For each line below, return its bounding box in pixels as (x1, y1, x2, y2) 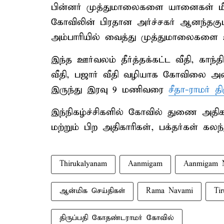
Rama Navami (146, 186, 193, 196)
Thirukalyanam (59, 159, 107, 169)
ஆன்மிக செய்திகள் (59, 186, 125, 196)
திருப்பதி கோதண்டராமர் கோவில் (59, 213, 174, 223)
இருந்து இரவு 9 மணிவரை (51, 84, 168, 96)
